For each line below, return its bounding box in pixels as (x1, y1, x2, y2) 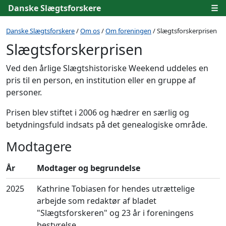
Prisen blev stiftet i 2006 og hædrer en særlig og (6, 107, 189, 118)
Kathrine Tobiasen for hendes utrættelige (37, 183, 195, 194)
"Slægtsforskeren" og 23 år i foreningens (37, 207, 194, 218)
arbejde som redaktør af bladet (37, 195, 156, 206)
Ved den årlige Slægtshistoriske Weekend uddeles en (6, 63, 208, 74)
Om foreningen (105, 26, 151, 35)
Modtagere (6, 138, 72, 155)
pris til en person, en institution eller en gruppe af (6, 75, 196, 86)
